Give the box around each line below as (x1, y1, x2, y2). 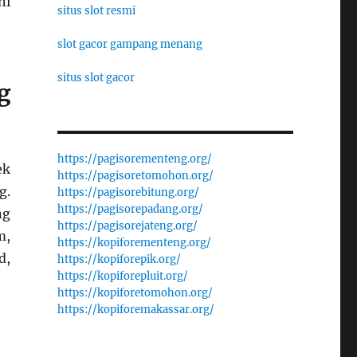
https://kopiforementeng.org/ (57, 235, 211, 249)
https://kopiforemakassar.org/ (57, 302, 214, 316)
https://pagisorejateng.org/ (57, 218, 198, 233)
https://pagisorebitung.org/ (57, 185, 199, 199)
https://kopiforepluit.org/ (57, 269, 188, 283)
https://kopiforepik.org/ (57, 252, 181, 266)
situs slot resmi (57, 3, 135, 18)
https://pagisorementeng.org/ (57, 151, 212, 166)
